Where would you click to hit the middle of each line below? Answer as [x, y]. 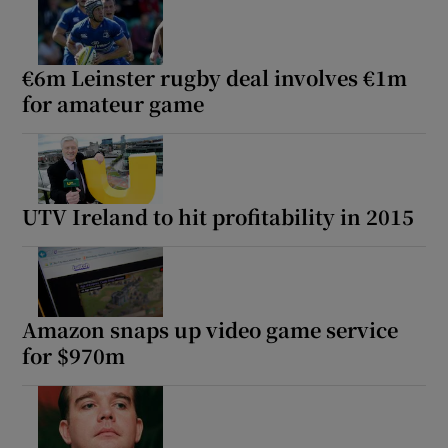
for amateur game [113, 104]
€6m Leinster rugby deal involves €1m [215, 78]
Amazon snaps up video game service [210, 330]
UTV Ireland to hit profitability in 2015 [218, 217]
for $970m [74, 356]
